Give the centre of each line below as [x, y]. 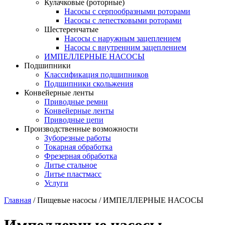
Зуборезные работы [78, 138]
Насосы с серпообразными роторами [127, 12]
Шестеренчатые [71, 30]
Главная [18, 200]
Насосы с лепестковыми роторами [123, 21]
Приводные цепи [74, 120]
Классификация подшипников [96, 75]
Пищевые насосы [67, 200]
